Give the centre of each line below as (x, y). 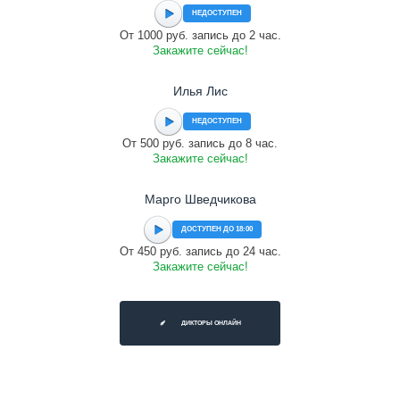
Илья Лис (200, 91)
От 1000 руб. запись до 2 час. (200, 35)
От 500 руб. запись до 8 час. (200, 143)
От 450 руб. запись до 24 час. (200, 251)
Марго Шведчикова (200, 199)
